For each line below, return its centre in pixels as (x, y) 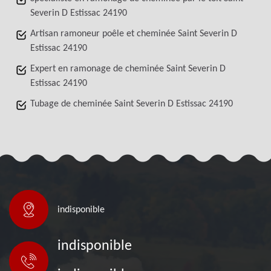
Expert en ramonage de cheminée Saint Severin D (128, 69)
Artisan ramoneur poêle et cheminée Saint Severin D (134, 34)
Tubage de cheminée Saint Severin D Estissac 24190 (132, 104)
